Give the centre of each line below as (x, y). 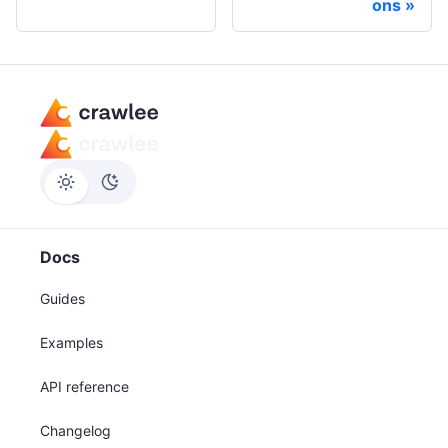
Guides (62, 298)
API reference (84, 386)
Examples (71, 342)
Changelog (75, 430)
